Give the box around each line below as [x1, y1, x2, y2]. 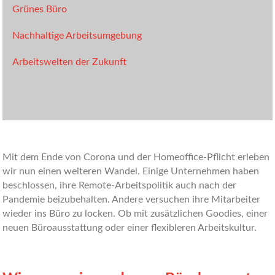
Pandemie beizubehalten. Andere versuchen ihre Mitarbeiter [2, 195, 261, 204]
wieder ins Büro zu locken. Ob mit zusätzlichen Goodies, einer [2, 209, 268, 219]
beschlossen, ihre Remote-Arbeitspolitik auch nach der [2, 180, 237, 190]
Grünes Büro [12, 4, 68, 14]
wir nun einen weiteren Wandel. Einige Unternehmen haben [2, 166, 260, 176]
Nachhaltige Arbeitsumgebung [12, 31, 142, 41]
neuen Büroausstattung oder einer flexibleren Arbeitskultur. [2, 223, 257, 233]
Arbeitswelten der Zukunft [12, 57, 127, 67]
